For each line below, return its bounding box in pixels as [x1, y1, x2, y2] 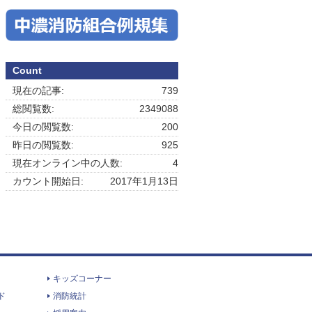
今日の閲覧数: [13, 120, 74, 132]
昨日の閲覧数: [13, 139, 74, 150]
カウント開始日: [13, 175, 84, 187]
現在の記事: [13, 84, 64, 96]
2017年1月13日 [110, 175, 178, 187]
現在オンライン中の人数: [13, 157, 123, 169]
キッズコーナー [52, 273, 111, 283]
